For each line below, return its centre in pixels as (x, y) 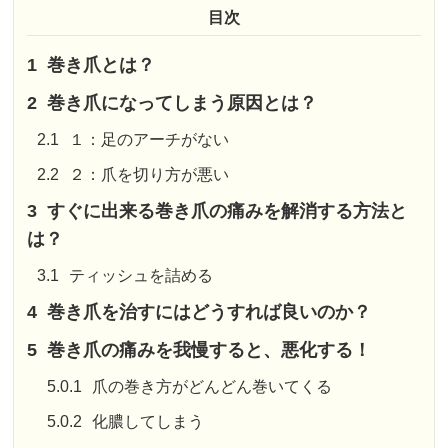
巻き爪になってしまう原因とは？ (182, 103)
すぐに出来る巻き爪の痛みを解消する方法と (227, 211)
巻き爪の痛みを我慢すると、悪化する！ (209, 350)
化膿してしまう (148, 422)
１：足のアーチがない (149, 140)
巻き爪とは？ (101, 65)
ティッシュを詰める (141, 276)
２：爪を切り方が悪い (149, 175)
